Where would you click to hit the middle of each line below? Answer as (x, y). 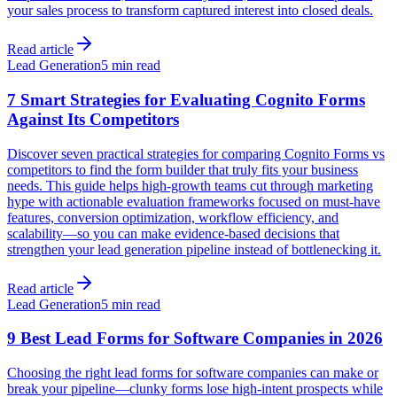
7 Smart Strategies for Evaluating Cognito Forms (186, 99)
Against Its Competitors (93, 119)
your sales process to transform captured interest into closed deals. (190, 11)
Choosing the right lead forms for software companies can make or (193, 373)
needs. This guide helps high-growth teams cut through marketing (190, 185)
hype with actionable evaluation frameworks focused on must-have (194, 201)
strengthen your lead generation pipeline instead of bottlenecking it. (194, 249)
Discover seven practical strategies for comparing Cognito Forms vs (196, 153)
